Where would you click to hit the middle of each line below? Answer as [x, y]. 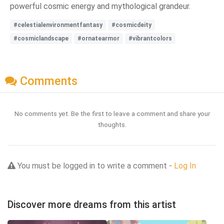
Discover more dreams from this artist [92, 204]
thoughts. [112, 124]
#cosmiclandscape [41, 39]
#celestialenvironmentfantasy [58, 25]
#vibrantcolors [150, 39]
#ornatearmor [98, 39]
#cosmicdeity [131, 25]
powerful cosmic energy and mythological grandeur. [100, 6]
